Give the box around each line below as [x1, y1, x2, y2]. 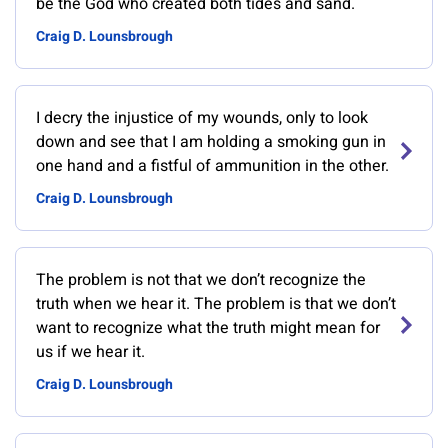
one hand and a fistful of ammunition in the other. [36, 154, 389, 178]
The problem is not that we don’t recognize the [36, 268, 366, 292]
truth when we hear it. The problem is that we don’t [36, 292, 396, 316]
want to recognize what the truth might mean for [36, 316, 380, 340]
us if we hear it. [36, 340, 145, 364]
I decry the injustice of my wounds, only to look [36, 106, 368, 130]
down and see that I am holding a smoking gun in [36, 130, 386, 154]
